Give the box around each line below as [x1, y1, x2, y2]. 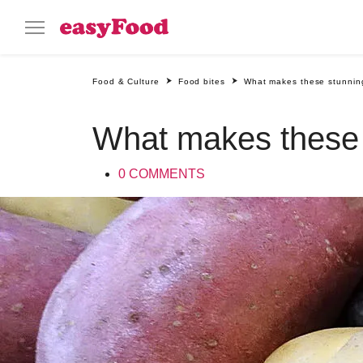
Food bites [177, 77, 225, 86]
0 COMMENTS [118, 167, 205, 181]
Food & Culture [92, 77, 160, 86]
